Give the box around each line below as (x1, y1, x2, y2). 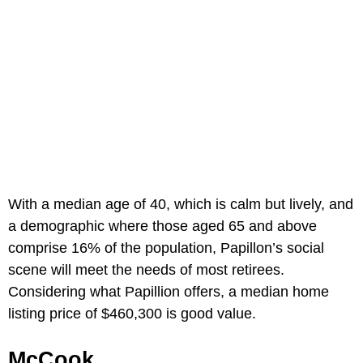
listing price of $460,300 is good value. (8, 305, 256, 322)
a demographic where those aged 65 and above (8, 218, 317, 235)
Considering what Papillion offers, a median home (8, 284, 329, 301)
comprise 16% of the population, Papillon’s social (8, 240, 324, 257)
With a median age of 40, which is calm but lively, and (8, 196, 353, 213)
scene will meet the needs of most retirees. (8, 262, 284, 279)
